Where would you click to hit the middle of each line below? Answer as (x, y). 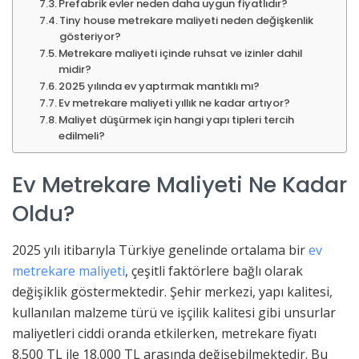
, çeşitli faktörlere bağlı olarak (214, 270)
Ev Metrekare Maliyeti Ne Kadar (179, 185)
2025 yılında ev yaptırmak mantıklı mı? (159, 86)
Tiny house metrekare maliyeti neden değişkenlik (187, 20)
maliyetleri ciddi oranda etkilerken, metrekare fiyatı (164, 333)
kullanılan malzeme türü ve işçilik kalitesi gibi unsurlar (174, 312)
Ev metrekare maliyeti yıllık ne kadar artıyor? (175, 103)
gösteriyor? (91, 36)
